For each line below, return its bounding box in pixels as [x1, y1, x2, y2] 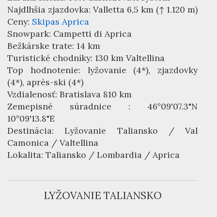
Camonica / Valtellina [7, 137, 98, 149]
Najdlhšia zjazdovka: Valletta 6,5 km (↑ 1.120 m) [7, 4, 198, 15]
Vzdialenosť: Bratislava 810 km [7, 89, 132, 100]
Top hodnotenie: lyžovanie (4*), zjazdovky [7, 64, 198, 76]
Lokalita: [7, 149, 46, 161]
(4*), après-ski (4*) [7, 77, 83, 88]
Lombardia [97, 149, 142, 161]
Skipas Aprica [32, 16, 89, 28]
